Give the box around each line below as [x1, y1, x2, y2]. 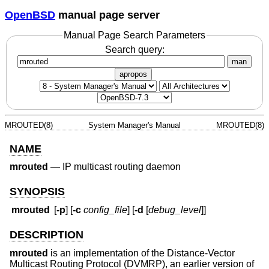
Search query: [104, 44, 165, 55]
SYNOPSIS [10, 185, 65, 198]
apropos [119, 69, 147, 79]
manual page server [55, 8, 160, 21]
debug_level [148, 205, 202, 216]
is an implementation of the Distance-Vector [48, 247, 235, 258]
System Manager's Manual [88, 120, 181, 130]
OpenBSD [5, 8, 55, 21]
